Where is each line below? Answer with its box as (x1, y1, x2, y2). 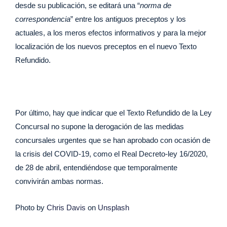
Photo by (15, 203, 47, 212)
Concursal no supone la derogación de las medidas (15, 122, 184, 131)
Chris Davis (47, 203, 86, 212)
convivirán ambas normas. (15, 176, 103, 185)
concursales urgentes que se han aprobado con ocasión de (15, 135, 210, 144)
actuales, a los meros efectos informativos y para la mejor (15, 28, 206, 37)
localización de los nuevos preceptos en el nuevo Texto (15, 42, 197, 51)
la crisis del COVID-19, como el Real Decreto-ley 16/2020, (15, 149, 208, 158)
